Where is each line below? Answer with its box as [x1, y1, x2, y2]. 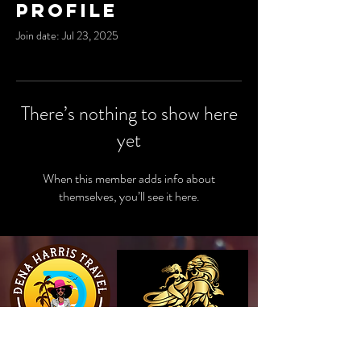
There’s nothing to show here [20, 100, 238, 127]
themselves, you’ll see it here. [58, 187, 200, 205]
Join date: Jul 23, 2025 [16, 27, 118, 44]
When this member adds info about [43, 169, 215, 188]
